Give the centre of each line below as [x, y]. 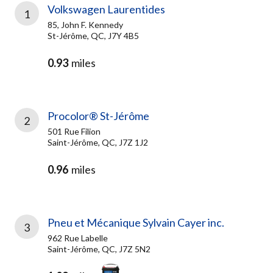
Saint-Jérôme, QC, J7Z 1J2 [98, 142]
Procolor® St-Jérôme [98, 116]
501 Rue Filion [74, 131]
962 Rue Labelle [78, 238]
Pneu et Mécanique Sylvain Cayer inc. [136, 222]
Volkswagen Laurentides [106, 9]
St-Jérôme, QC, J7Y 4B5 [93, 36]
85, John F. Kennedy [85, 25]
